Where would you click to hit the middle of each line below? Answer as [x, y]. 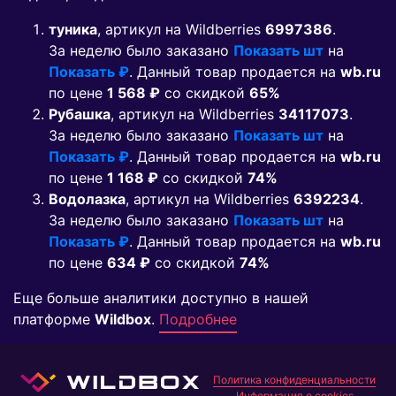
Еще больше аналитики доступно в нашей [161, 298]
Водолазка [87, 199]
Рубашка [80, 114]
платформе [54, 320]
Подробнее [198, 320]
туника [73, 30]
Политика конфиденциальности [294, 380]
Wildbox [123, 320]
